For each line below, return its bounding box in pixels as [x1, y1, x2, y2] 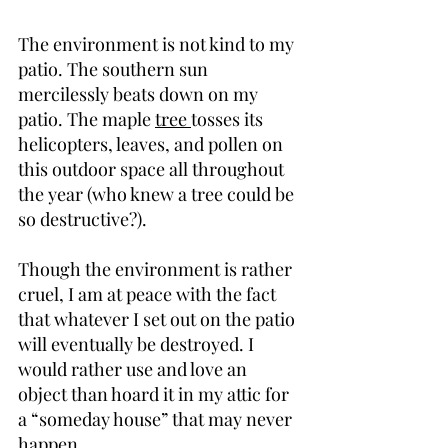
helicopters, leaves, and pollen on [18, 132, 287, 157]
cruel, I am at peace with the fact [18, 282, 280, 307]
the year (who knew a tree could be [18, 182, 298, 207]
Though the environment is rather [18, 257, 296, 282]
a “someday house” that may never [18, 407, 296, 432]
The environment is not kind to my [18, 32, 298, 57]
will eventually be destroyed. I [18, 332, 258, 357]
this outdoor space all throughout [18, 157, 288, 182]
